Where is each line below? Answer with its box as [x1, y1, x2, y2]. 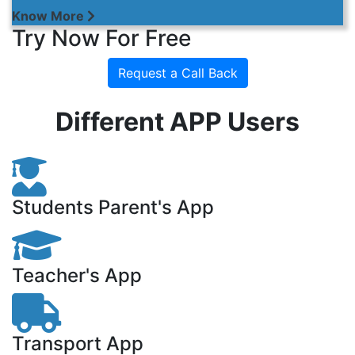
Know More [12, 8, 87, 24]
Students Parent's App [12, 196, 214, 219]
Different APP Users [55, 106, 300, 137]
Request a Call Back [117, 65, 238, 81]
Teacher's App [12, 264, 142, 287]
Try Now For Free [12, 25, 191, 52]
